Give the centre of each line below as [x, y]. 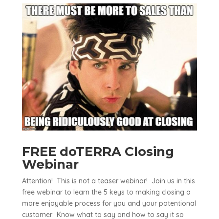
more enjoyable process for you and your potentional [109, 203]
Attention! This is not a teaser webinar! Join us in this [108, 181]
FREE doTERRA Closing [98, 151]
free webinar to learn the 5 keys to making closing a [106, 192]
